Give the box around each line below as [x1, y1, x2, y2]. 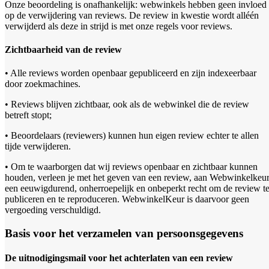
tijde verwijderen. [5, 141, 71, 152]
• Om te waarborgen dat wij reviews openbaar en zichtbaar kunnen [5, 162, 258, 172]
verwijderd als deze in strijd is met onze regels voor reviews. [5, 20, 232, 31]
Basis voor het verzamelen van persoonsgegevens [5, 226, 243, 240]
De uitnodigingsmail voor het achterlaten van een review [5, 253, 233, 264]
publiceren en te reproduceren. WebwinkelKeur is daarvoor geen [5, 194, 249, 205]
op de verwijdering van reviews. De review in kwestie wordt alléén [5, 10, 259, 20]
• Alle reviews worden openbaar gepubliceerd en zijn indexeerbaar [5, 68, 256, 79]
